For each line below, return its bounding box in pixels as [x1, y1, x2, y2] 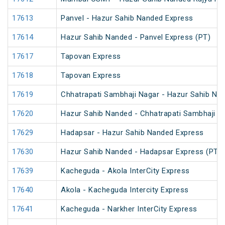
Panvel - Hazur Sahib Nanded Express [61, 14, 193, 23]
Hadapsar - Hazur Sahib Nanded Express [61, 128, 204, 138]
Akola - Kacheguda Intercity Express [61, 185, 189, 195]
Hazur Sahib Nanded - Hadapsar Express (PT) [61, 147, 221, 157]
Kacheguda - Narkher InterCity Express [61, 204, 197, 214]
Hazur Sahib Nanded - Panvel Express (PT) [61, 33, 210, 42]
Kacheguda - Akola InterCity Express [61, 166, 190, 176]
